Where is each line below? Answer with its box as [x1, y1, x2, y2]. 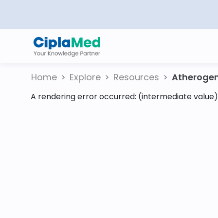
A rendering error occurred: [31, 91, 138, 102]
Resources [113, 71, 159, 83]
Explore [70, 71, 101, 83]
